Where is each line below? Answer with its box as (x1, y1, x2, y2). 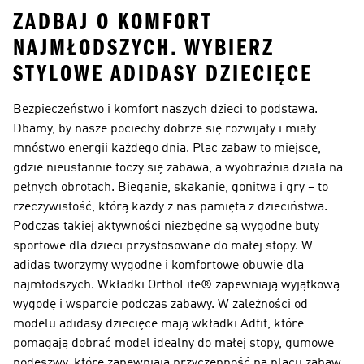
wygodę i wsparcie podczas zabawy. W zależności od (13, 298, 308, 311)
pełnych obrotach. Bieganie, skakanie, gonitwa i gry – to (13, 181, 328, 194)
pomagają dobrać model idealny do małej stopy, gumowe (13, 337, 334, 350)
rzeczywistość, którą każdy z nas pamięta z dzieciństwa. (13, 201, 327, 214)
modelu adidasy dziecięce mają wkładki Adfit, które (13, 318, 304, 331)
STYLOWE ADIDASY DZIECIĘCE (13, 60, 313, 88)
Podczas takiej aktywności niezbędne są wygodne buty (13, 220, 319, 233)
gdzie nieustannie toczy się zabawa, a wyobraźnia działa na (13, 162, 343, 175)
